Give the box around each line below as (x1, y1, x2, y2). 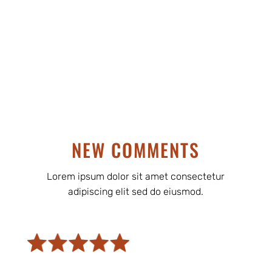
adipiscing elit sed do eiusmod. (68, 186, 204, 198)
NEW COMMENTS (72, 136, 200, 164)
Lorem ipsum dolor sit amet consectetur (47, 171, 225, 183)
